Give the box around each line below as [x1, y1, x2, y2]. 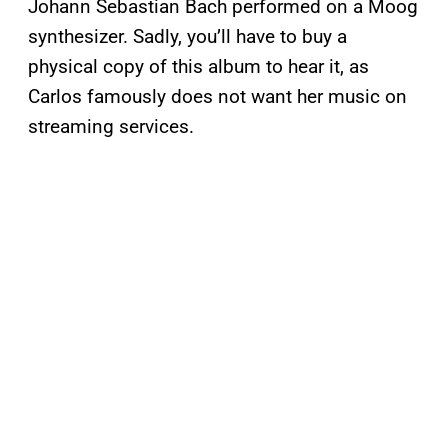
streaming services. [28, 115, 194, 139]
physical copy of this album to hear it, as [28, 55, 369, 79]
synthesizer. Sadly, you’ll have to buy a [28, 25, 347, 49]
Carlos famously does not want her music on [28, 85, 407, 109]
